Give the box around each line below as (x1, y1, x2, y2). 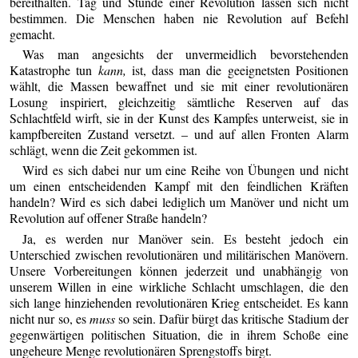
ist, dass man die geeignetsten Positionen (125, 62, 348, 79)
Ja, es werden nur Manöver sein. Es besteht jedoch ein (22, 229, 348, 247)
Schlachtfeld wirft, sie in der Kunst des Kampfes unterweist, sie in (10, 109, 348, 127)
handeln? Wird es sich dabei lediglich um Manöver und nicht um (10, 193, 348, 211)
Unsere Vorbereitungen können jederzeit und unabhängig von (10, 261, 348, 279)
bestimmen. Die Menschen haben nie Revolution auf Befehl (10, 9, 348, 26)
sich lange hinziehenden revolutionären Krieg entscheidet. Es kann (10, 293, 348, 311)
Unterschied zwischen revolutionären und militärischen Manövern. (10, 245, 348, 263)
